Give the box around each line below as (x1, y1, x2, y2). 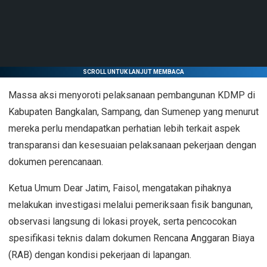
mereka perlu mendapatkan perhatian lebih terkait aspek (8, 122, 240, 134)
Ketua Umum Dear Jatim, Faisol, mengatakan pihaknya (8, 182, 231, 194)
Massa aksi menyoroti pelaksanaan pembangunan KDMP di (8, 89, 255, 101)
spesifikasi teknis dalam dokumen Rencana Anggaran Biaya (8, 232, 254, 244)
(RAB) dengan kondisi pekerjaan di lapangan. (8, 249, 191, 260)
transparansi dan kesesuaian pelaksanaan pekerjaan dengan (8, 139, 256, 151)
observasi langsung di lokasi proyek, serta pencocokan (8, 215, 237, 227)
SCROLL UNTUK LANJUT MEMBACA (83, 68, 184, 75)
